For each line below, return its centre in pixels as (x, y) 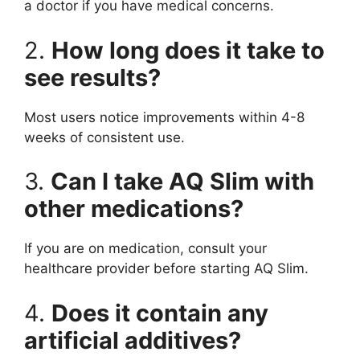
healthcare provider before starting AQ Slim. (166, 269)
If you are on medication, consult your (145, 249)
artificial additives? (133, 340)
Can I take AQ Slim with (182, 182)
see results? (92, 77)
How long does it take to (188, 50)
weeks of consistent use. (104, 137)
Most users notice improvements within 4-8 (164, 117)
